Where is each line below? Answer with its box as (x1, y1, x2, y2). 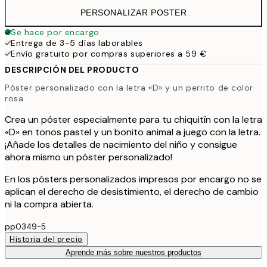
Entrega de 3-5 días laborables (11, 38, 143, 49)
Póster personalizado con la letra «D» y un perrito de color (5, 82, 254, 93)
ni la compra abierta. (5, 197, 94, 210)
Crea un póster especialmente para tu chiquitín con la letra (5, 113, 262, 126)
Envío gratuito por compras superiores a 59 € (11, 48, 207, 60)
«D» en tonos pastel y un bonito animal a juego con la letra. (5, 125, 260, 138)
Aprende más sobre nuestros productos (66, 247, 201, 257)
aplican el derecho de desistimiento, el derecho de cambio (5, 185, 259, 198)
